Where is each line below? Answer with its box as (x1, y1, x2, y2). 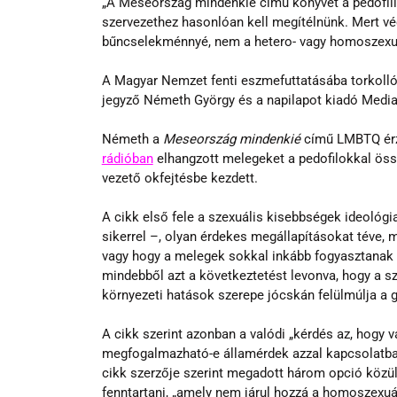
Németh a (101, 130, 163, 147)
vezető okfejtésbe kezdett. (101, 169, 258, 186)
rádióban (101, 150, 153, 167)
